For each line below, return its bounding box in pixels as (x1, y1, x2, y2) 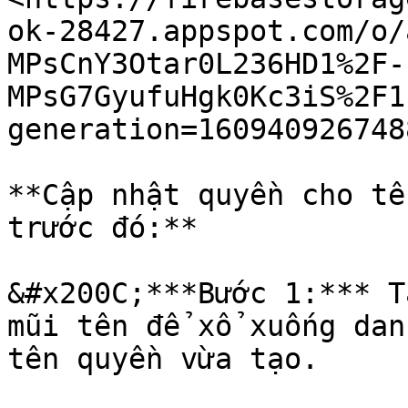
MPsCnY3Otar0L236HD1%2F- (7, 47, 405, 80)
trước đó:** (7, 211, 198, 244)
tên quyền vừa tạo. (7, 342, 319, 375)
